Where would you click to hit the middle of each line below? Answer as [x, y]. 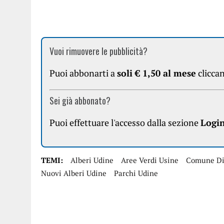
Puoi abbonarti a [83, 73]
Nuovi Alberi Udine [74, 173]
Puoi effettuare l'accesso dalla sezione [125, 122]
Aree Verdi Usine [150, 160]
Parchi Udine [136, 173]
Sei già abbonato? [80, 100]
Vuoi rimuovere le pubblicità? [98, 51]
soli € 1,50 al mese [156, 73]
